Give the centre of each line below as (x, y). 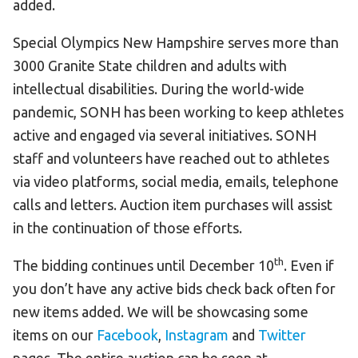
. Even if (309, 266)
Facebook (127, 335)
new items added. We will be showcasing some (161, 312)
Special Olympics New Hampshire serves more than (176, 43)
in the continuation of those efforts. (127, 228)
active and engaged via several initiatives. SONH (165, 135)
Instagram (197, 335)
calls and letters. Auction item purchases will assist (173, 205)
